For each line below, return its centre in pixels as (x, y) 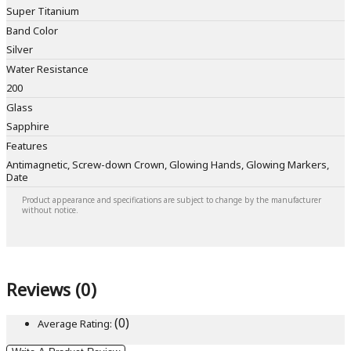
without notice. (50, 210)
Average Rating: (75, 323)
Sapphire (28, 127)
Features (27, 146)
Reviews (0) (51, 289)
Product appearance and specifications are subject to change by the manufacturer (172, 200)
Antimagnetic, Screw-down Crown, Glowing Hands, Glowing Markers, (168, 165)
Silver (20, 50)
